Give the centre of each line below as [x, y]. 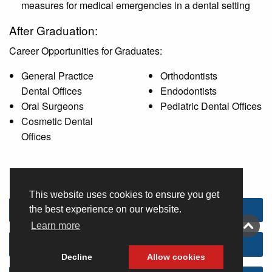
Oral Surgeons [53, 106]
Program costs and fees [136, 244]
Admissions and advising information [136, 210]
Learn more [56, 226]
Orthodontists [189, 75]
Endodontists [189, 90]
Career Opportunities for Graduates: [86, 50]
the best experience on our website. [105, 209]
